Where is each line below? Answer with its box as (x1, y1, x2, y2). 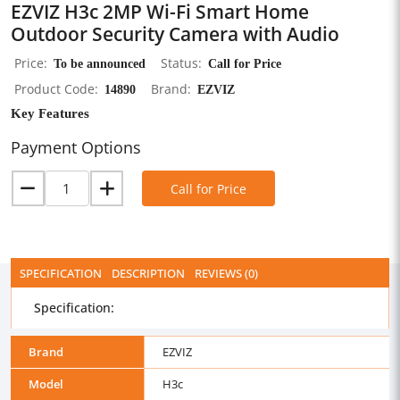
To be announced (54, 54, 146, 71)
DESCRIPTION (112, 265, 185, 281)
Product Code (14, 80, 95, 97)
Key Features (11, 104, 89, 121)
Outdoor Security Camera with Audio (11, 21, 339, 46)
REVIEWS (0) (195, 265, 258, 281)
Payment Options (11, 137, 141, 158)
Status (161, 54, 198, 71)
